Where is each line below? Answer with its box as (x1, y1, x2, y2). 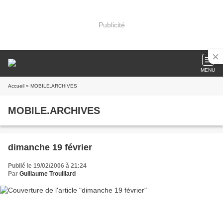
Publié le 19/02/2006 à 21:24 (8, 162, 87, 169)
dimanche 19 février (8, 142, 92, 152)
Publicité (98, 20, 125, 29)
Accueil (8, 83, 24, 89)
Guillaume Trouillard (19, 170, 76, 177)
